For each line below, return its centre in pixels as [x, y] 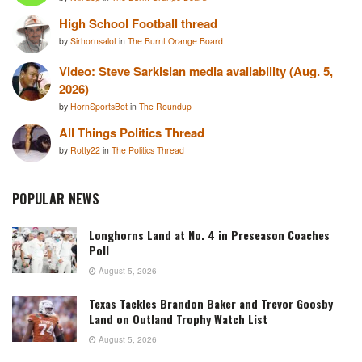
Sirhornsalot [95, 41]
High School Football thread [138, 24]
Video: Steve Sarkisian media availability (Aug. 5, [196, 71]
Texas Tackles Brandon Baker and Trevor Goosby [211, 304]
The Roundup [165, 106]
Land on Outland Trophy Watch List [178, 319]
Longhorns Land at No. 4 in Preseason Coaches [209, 235]
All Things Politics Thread [132, 133]
